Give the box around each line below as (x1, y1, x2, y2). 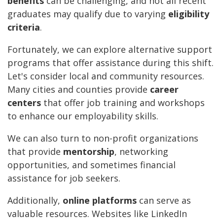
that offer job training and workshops (41, 97, 205, 109)
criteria (7, 21, 40, 34)
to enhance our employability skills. (7, 110, 158, 122)
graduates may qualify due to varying (7, 8, 168, 20)
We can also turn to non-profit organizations (7, 132, 198, 145)
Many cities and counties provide (7, 83, 150, 96)
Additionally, (7, 194, 63, 207)
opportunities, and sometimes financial (7, 159, 176, 171)
